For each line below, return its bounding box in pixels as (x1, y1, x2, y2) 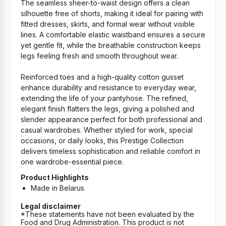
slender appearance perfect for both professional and (21, 115, 202, 124)
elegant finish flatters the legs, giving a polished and (21, 104, 194, 113)
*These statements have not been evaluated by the (21, 209, 194, 218)
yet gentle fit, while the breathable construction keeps (21, 40, 201, 49)
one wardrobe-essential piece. (21, 157, 124, 166)
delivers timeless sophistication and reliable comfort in (21, 146, 200, 155)
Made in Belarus (31, 183, 84, 192)
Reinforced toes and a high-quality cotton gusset (21, 72, 184, 81)
